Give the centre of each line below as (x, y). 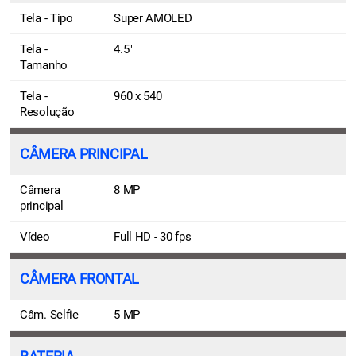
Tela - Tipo (46, 18)
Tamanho (44, 65)
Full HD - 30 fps (153, 236)
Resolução (47, 112)
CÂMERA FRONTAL (80, 279)
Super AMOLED (153, 18)
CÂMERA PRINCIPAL (84, 154)
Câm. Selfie (49, 314)
